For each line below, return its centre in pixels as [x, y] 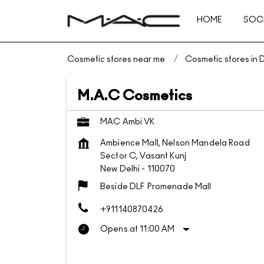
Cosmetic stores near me [116, 60]
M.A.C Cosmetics [135, 96]
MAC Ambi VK [128, 122]
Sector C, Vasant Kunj [143, 156]
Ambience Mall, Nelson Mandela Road [175, 143]
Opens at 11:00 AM [138, 229]
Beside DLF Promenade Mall [156, 187]
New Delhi [120, 169]
